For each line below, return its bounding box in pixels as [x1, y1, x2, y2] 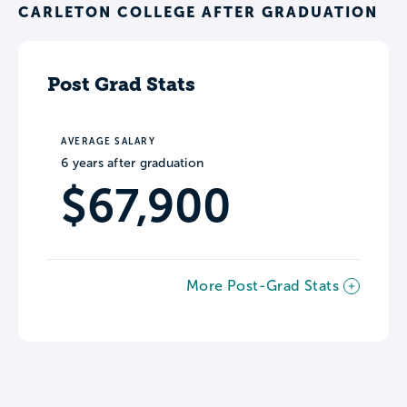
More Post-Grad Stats [186, 277, 339, 293]
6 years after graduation [61, 155, 203, 170]
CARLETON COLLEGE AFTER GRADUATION [18, 3, 378, 20]
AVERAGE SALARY [61, 135, 155, 146]
